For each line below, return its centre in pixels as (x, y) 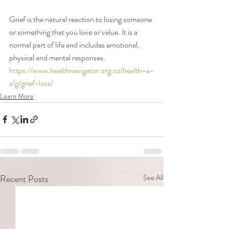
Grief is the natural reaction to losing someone (81, 19)
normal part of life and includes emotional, (75, 44)
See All (153, 177)
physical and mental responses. (58, 57)
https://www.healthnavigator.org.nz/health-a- (82, 70)
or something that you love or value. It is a (74, 32)
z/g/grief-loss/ (31, 83)
